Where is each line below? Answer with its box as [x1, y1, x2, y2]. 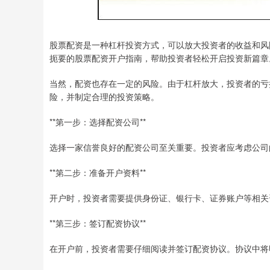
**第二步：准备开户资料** [49, 166, 146, 178]
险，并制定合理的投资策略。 [49, 90, 159, 102]
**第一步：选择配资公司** [49, 116, 146, 128]
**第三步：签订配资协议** [49, 217, 146, 229]
